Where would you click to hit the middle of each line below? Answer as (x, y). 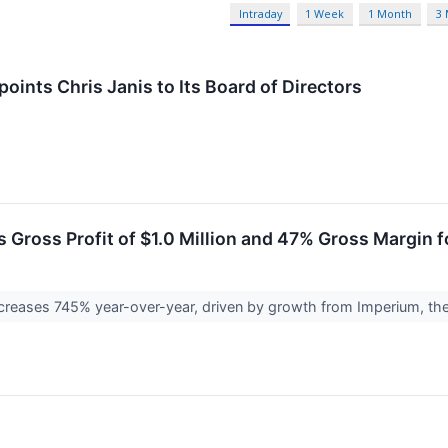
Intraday (260, 14)
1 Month (390, 14)
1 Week (325, 14)
